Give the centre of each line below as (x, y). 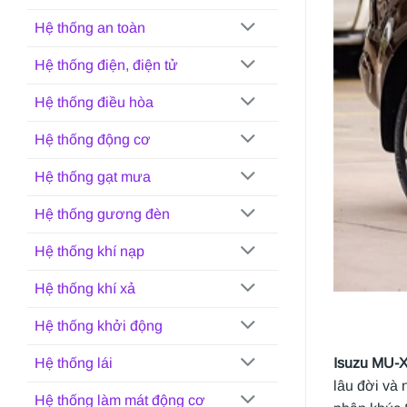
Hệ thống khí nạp (89, 252)
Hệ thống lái (74, 363)
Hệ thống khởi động (99, 326)
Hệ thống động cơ (93, 140)
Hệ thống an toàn (90, 28)
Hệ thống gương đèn (102, 214)
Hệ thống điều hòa (94, 103)
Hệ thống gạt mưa (93, 177)
